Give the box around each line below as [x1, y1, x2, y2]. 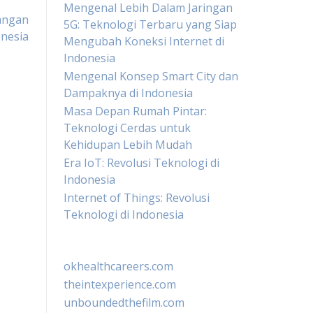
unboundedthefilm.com [64, 295, 184, 310]
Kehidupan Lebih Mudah [64, 137, 192, 152]
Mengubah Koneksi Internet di [64, 34, 224, 49]
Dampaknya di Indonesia [64, 85, 193, 101]
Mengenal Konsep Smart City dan [64, 68, 238, 84]
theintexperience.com [64, 277, 176, 292]
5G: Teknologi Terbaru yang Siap [64, 17, 237, 32]
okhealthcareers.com [64, 259, 173, 274]
